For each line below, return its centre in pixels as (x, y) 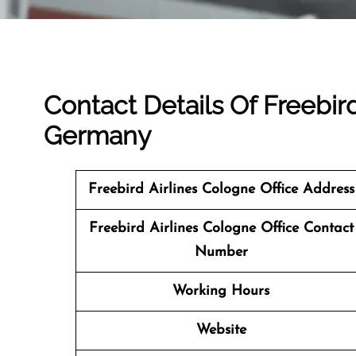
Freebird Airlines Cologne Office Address (221, 190)
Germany (97, 135)
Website (221, 330)
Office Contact (307, 228)
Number (221, 252)
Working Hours (221, 291)
